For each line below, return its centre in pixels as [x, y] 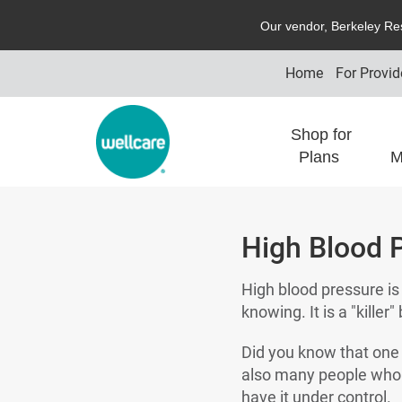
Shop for [322, 135]
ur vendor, [301, 26]
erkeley [362, 26]
